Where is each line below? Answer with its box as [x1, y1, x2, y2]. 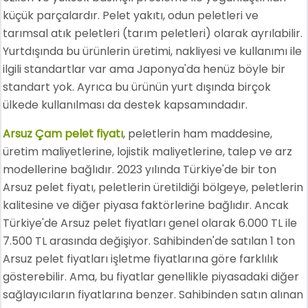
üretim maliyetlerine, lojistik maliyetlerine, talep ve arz [3, 144, 293, 159]
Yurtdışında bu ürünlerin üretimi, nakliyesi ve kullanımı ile [3, 43, 302, 59]
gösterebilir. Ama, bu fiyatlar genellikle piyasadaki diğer [3, 269, 300, 285]
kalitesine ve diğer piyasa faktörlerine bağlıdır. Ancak [3, 197, 289, 213]
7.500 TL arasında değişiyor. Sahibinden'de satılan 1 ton [3, 233, 296, 249]
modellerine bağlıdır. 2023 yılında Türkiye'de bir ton [3, 162, 277, 177]
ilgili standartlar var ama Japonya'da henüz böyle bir [3, 61, 286, 77]
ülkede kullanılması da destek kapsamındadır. [3, 97, 248, 113]
